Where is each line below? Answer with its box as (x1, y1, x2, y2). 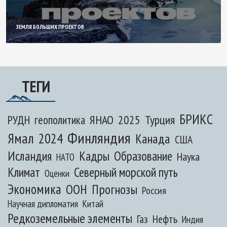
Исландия (8, 147, 52, 164)
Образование (114, 148, 172, 164)
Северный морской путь (74, 164, 178, 180)
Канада (135, 130, 170, 147)
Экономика (8, 180, 61, 198)
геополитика (34, 112, 85, 127)
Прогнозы (92, 181, 137, 198)
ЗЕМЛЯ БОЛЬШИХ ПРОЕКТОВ (16, 23, 84, 30)
